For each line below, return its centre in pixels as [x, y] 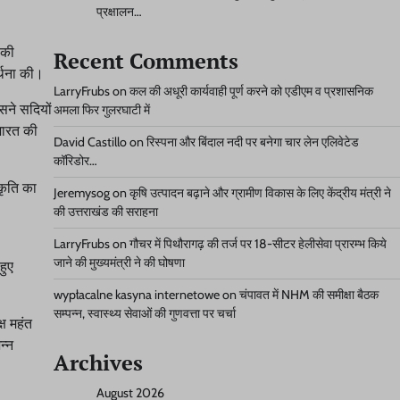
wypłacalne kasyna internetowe [136, 295]
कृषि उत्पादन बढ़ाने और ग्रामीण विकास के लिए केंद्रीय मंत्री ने [260, 193]
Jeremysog [81, 193]
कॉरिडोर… [75, 161]
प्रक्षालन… [119, 12]
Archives [98, 362]
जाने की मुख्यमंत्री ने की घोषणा [119, 262]
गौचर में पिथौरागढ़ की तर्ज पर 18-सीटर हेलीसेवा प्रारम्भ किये [258, 244]
